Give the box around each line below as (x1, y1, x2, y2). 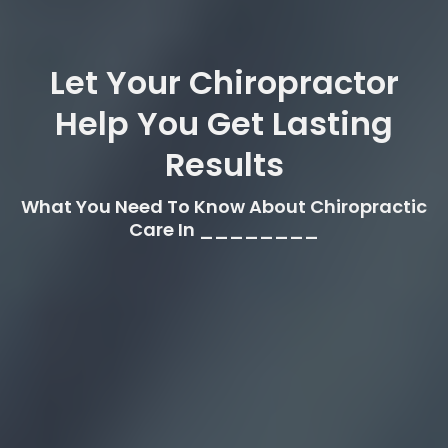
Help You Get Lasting (55, 100, 393, 146)
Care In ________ (129, 216, 319, 242)
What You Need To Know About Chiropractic (21, 193, 427, 219)
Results (164, 141, 284, 187)
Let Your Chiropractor (49, 59, 399, 105)
